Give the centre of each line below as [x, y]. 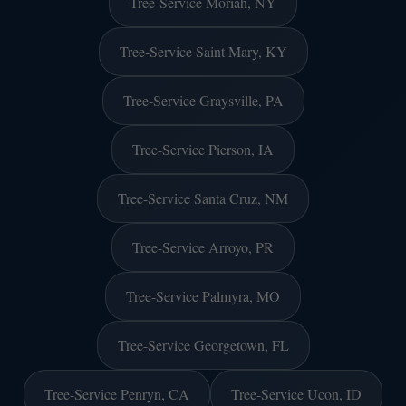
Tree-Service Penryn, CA [117, 393]
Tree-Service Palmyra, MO [203, 295]
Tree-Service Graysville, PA [203, 100]
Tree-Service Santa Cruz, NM [203, 198]
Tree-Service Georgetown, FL [203, 344]
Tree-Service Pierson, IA [203, 149]
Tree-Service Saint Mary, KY [203, 51]
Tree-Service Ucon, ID [296, 393]
